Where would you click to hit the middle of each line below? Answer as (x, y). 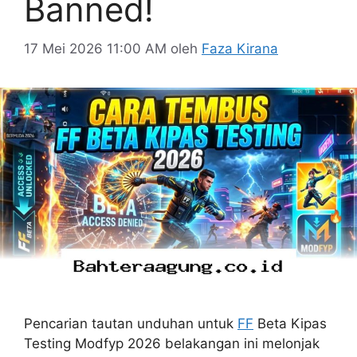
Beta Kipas (290, 323)
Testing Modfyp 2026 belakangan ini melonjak (172, 343)
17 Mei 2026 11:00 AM (95, 48)
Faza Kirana (240, 48)
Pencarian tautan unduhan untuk (131, 323)
